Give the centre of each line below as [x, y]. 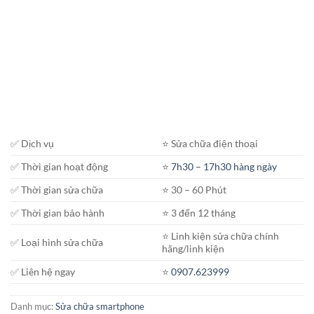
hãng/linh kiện [193, 248]
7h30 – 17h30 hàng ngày [224, 166]
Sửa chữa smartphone [100, 306]
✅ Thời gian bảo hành [57, 212]
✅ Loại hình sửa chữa [57, 242]
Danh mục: [33, 306]
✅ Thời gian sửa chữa [57, 189]
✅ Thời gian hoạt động [59, 166]
